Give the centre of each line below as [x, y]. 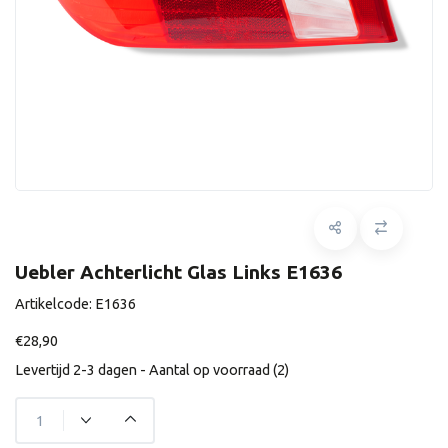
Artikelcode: [55, 304]
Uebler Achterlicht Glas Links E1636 [178, 272]
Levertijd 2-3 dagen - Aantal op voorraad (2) [152, 370]
